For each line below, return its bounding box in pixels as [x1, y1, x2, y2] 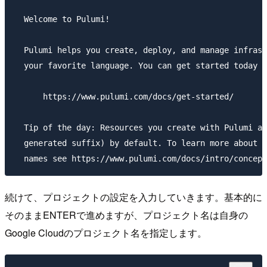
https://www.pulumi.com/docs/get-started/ [14, 92, 234, 102]
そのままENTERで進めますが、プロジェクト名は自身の [5, 208, 248, 222]
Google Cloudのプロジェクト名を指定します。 [5, 226, 207, 240]
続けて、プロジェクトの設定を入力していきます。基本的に [5, 190, 262, 204]
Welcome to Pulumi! [14, 14, 110, 24]
